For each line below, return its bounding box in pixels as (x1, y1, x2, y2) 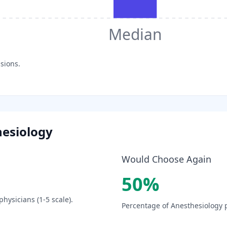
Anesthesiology (171, 200, 222, 210)
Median (108, 23, 162, 45)
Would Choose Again (122, 153, 211, 165)
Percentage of (122, 200, 171, 210)
